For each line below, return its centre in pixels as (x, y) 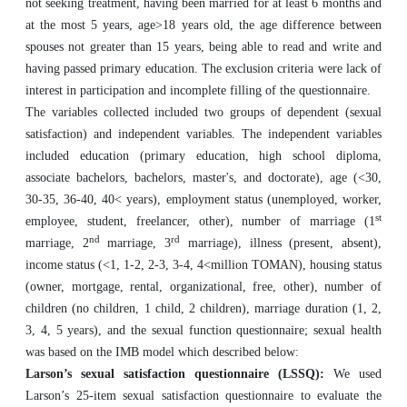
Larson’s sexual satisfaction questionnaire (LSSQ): (179, 374)
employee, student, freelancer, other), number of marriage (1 (200, 221)
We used (357, 374)
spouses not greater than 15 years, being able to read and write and (203, 47)
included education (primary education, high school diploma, (203, 156)
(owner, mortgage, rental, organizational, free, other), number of (203, 287)
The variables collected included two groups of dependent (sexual (203, 112)
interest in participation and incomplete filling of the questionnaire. (198, 90)
